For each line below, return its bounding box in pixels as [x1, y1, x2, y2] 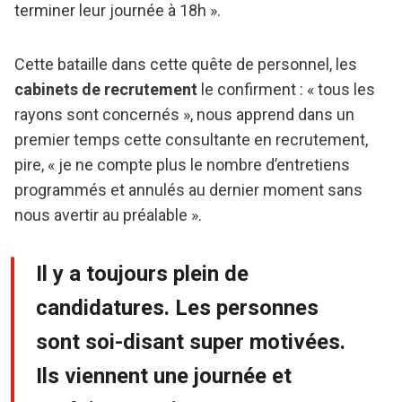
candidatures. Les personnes [36, 295, 319, 321]
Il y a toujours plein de [36, 261, 249, 287]
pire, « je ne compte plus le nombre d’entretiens [14, 155, 350, 175]
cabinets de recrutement [14, 80, 197, 100]
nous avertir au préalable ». [14, 205, 202, 225]
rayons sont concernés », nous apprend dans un [14, 105, 354, 125]
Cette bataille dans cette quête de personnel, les [14, 55, 357, 74]
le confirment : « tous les [197, 80, 375, 100]
